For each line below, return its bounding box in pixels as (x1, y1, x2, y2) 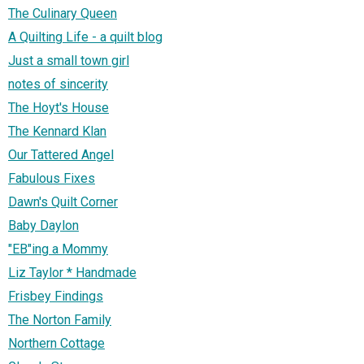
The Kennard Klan (8, 123, 106, 140)
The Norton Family (8, 312, 111, 328)
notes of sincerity (8, 76, 108, 93)
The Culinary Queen (8, 6, 117, 22)
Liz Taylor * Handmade (8, 265, 136, 281)
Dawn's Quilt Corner (8, 194, 118, 210)
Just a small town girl (8, 53, 129, 69)
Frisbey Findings (8, 288, 103, 305)
